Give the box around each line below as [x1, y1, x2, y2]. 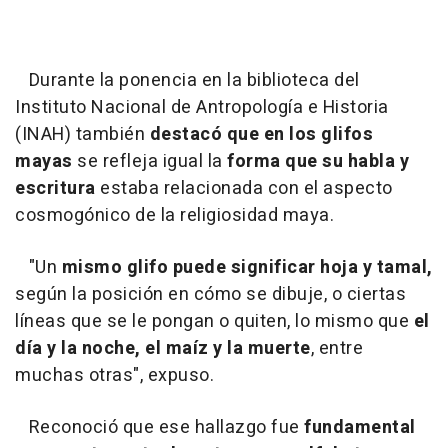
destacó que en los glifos [149, 120, 373, 148]
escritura [15, 174, 96, 202]
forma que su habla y [222, 147, 409, 175]
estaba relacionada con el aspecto [95, 174, 393, 202]
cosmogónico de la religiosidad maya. [15, 201, 334, 229]
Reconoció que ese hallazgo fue [15, 413, 300, 441]
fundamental [299, 413, 416, 441]
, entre [310, 334, 363, 362]
